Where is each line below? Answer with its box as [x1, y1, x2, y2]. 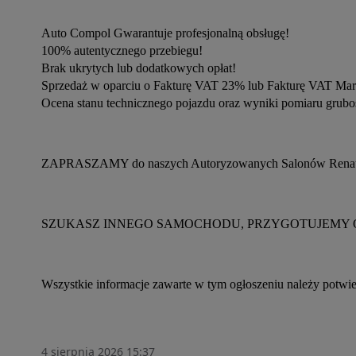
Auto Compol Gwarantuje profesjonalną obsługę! [41, 26, 289, 40]
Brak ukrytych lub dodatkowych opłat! [41, 61, 236, 75]
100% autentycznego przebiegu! [41, 44, 203, 57]
